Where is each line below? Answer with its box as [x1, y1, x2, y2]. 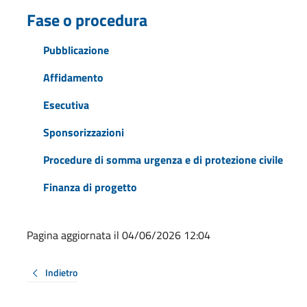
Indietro [45, 265, 77, 280]
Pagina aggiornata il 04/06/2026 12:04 [26, 226, 210, 243]
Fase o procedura [26, 7, 147, 32]
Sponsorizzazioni [42, 123, 124, 140]
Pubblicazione [42, 41, 109, 58]
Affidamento [42, 69, 103, 86]
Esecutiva [42, 96, 89, 113]
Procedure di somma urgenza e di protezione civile [42, 151, 283, 168]
